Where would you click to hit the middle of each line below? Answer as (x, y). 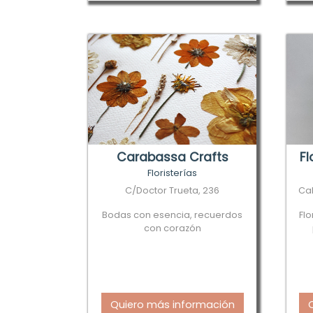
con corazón (172, 228)
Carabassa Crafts (172, 157)
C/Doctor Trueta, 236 (173, 190)
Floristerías (173, 173)
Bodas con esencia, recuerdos (173, 215)
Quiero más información (172, 305)
